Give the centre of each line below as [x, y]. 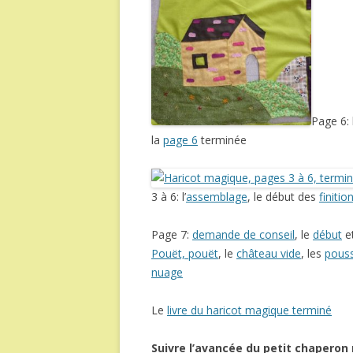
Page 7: [172, 235]
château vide [269, 254]
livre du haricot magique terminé [249, 310]
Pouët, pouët [185, 254]
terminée [222, 140]
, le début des [283, 197]
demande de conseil [243, 235]
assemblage [217, 197]
